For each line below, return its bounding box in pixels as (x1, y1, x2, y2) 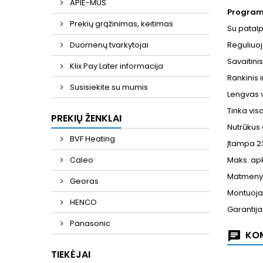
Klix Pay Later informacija (68, 60, 163, 72)
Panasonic (68, 218, 110, 229)
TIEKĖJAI (51, 248, 90, 261)
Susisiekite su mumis (68, 82, 148, 93)
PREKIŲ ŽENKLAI (51, 112, 122, 125)
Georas (68, 176, 99, 187)
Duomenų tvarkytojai (68, 39, 149, 50)
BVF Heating (68, 133, 115, 144)
